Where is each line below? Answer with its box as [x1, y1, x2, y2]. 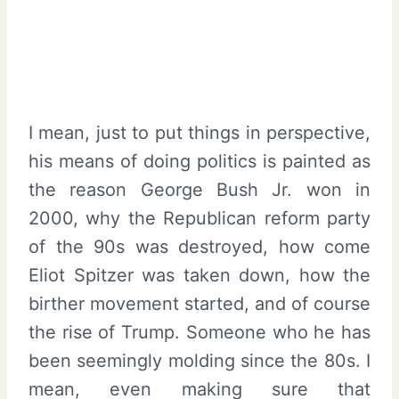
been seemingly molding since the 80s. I [28, 349, 370, 371]
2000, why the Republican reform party [28, 207, 370, 229]
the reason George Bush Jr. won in [28, 178, 370, 200]
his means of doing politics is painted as [28, 150, 370, 172]
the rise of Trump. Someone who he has [28, 321, 370, 343]
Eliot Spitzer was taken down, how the [28, 264, 370, 286]
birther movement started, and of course [28, 292, 370, 314]
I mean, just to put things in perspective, [28, 121, 370, 143]
